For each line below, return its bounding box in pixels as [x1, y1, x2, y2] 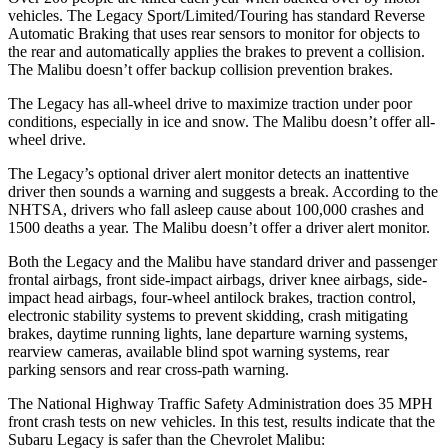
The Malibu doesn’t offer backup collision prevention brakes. [8, 60, 393, 78]
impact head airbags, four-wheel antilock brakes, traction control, [8, 288, 416, 306]
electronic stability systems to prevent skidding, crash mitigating [8, 306, 408, 324]
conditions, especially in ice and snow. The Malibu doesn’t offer [8, 112, 415, 130]
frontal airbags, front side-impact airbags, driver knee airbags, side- [8, 270, 427, 288]
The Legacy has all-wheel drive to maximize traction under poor [8, 94, 412, 112]
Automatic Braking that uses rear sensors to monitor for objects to [8, 24, 420, 42]
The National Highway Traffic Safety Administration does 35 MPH [8, 394, 433, 412]
